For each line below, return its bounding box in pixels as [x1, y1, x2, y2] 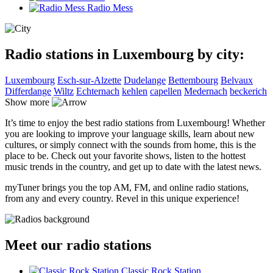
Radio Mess [87, 2, 133, 13]
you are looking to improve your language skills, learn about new [5, 128, 255, 139]
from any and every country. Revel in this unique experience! [5, 193, 239, 204]
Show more [5, 96, 49, 107]
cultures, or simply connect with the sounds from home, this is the [5, 139, 256, 150]
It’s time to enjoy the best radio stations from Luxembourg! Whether [5, 117, 265, 128]
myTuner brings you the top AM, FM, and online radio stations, [5, 182, 249, 193]
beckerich [230, 85, 267, 96]
